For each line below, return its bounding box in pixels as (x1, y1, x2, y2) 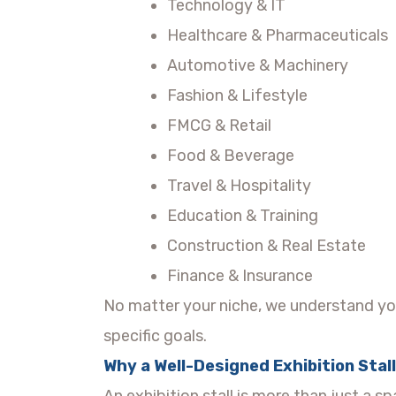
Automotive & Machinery (167, 55, 348, 75)
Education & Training (167, 205, 318, 225)
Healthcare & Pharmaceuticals (167, 25, 388, 45)
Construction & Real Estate (167, 235, 366, 255)
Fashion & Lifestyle (167, 85, 308, 105)
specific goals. (103, 325, 207, 346)
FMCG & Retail (167, 115, 271, 135)
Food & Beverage (167, 145, 294, 165)
